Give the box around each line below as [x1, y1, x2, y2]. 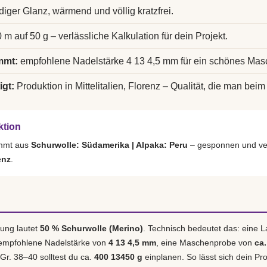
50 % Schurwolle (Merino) [40, 223, 143, 233]
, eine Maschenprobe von [156, 238, 254, 247]
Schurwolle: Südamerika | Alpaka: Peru [31, 140, 188, 150]
